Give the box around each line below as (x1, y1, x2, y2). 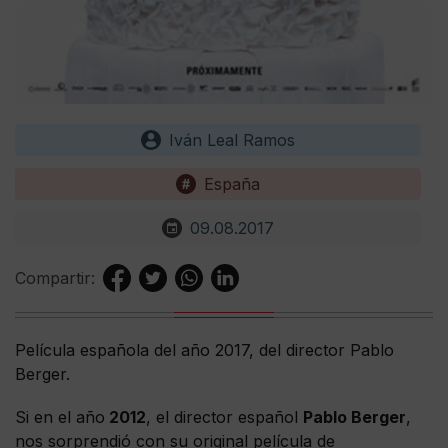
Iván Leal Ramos (169, 129, 295, 150)
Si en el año (15, 406, 105, 427)
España (204, 173, 260, 194)
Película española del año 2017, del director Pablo (15, 339, 394, 360)
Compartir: (15, 267, 95, 288)
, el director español (146, 406, 303, 427)
